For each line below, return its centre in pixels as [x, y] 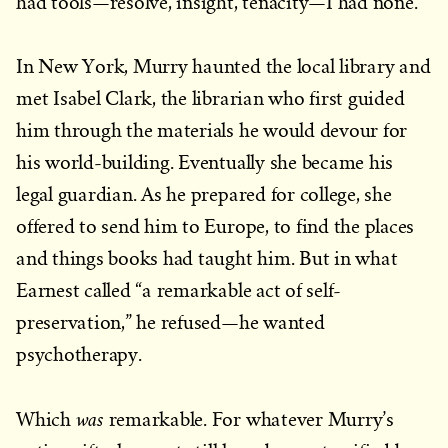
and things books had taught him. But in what [207, 258]
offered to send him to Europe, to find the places [215, 226]
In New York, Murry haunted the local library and [223, 66]
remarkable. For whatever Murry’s [251, 419]
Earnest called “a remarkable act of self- [179, 290]
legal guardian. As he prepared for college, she [204, 194]
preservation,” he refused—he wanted [170, 322]
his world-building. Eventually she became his [205, 162]
